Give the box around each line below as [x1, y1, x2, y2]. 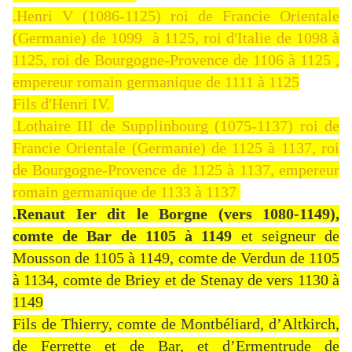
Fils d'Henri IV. [13, 95, 114, 113]
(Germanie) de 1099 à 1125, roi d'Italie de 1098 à [13, 29, 339, 47]
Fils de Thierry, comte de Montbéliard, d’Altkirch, [13, 315, 339, 333]
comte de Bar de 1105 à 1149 [13, 227, 233, 245]
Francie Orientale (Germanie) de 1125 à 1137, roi [13, 139, 339, 157]
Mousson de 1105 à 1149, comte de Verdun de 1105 [13, 249, 339, 267]
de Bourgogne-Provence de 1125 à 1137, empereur [13, 161, 339, 179]
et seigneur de [232, 227, 340, 245]
